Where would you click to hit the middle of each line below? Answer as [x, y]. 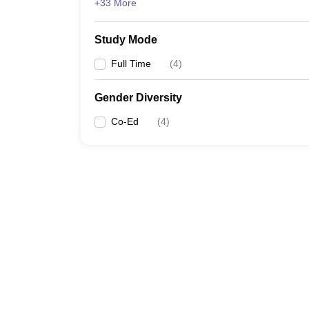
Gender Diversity [138, 98]
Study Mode [126, 40]
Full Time [131, 63]
